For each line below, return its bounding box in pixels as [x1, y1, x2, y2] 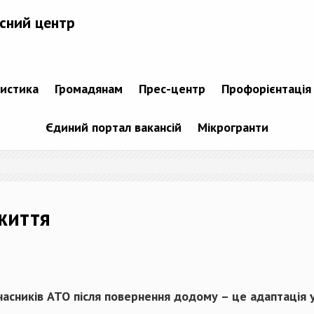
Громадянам [54, 80, 123, 97]
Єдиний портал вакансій [46, 118, 182, 135]
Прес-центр [138, 80, 205, 97]
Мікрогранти [198, 118, 268, 135]
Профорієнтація [221, 80, 311, 97]
